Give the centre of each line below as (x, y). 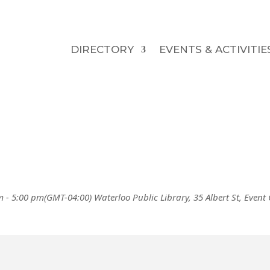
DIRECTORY (102, 49)
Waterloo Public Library (142, 197)
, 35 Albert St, (217, 197)
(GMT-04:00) (68, 197)
